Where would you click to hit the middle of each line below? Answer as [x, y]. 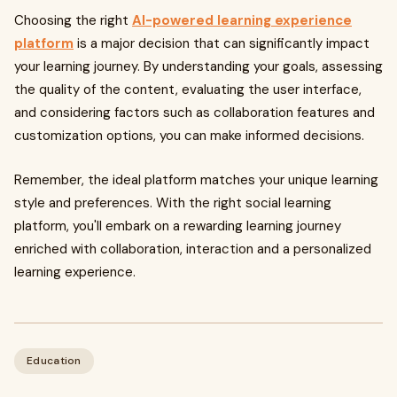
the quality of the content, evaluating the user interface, [188, 90]
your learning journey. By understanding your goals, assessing [198, 66]
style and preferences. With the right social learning [173, 203]
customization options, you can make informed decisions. [189, 136]
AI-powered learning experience [242, 20]
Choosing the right [73, 20]
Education [54, 361]
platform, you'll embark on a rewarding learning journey [178, 226]
